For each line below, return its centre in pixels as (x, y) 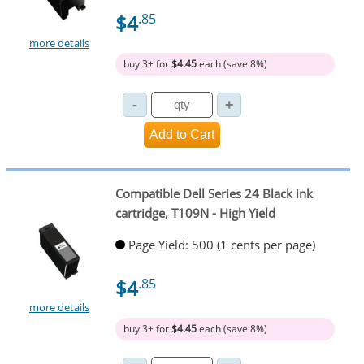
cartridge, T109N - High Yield (195, 212)
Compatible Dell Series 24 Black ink (214, 193)
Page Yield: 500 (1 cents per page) (221, 244)
